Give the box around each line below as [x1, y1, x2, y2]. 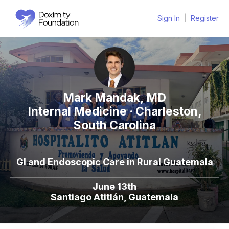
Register [191, 14, 219, 22]
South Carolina [73, 118, 156, 132]
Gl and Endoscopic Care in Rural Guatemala [16, 156, 213, 167]
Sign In [157, 14, 180, 22]
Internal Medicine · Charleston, [27, 104, 202, 119]
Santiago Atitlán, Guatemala [51, 192, 178, 202]
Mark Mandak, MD [63, 90, 166, 105]
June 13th [93, 181, 136, 192]
